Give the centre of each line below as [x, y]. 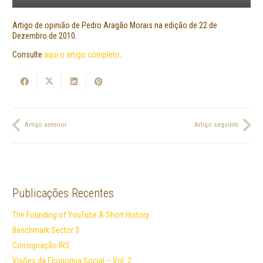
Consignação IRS [41, 246]
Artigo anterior [46, 125]
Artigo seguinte [216, 125]
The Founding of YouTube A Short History [81, 215]
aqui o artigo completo [82, 55]
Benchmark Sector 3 [46, 230]
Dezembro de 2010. [45, 36]
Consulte [28, 55]
